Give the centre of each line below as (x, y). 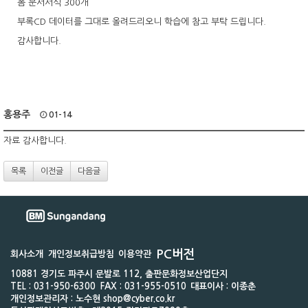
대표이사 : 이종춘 (223, 286)
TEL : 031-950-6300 (53, 286)
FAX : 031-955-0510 (143, 286)
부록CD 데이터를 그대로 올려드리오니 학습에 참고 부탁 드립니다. (142, 22)
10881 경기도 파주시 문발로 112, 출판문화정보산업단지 (119, 274)
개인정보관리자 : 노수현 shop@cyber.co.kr (92, 299)
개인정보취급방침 (81, 254)
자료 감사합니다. (35, 141)
